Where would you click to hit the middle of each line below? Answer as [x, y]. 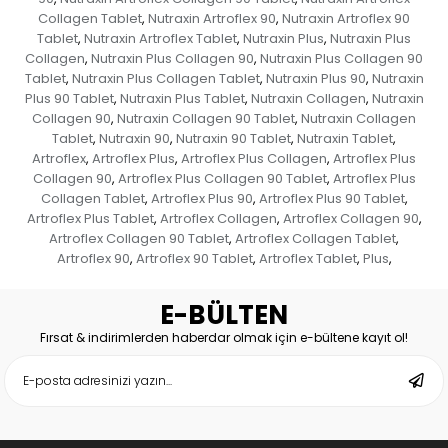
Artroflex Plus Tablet [90, 218]
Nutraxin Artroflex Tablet [160, 38]
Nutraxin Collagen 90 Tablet [206, 118]
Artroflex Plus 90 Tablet [331, 198]
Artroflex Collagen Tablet [315, 238]
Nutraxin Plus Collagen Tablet [165, 78]
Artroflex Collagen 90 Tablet [139, 238]
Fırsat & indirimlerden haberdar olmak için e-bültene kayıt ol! [224, 337]
